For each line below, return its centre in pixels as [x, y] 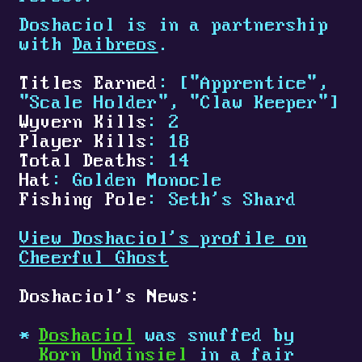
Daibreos [116, 46]
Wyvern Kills [84, 123]
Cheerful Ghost [94, 259]
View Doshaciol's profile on [164, 240]
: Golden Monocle [137, 181]
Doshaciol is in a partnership [174, 26]
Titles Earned [89, 84]
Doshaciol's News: [110, 298]
